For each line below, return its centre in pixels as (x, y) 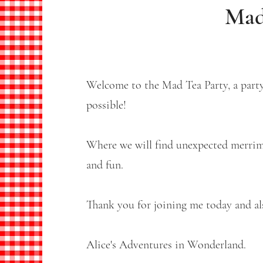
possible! (106, 105)
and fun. (105, 165)
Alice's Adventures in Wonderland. (166, 245)
